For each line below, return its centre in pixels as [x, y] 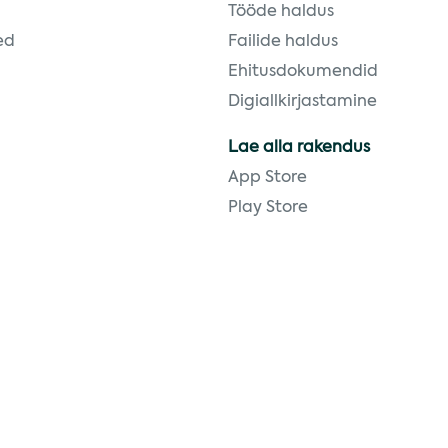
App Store [267, 178]
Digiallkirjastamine [302, 102]
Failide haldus [283, 42]
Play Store [268, 208]
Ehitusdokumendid [303, 72]
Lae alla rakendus [299, 148]
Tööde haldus [281, 12]
